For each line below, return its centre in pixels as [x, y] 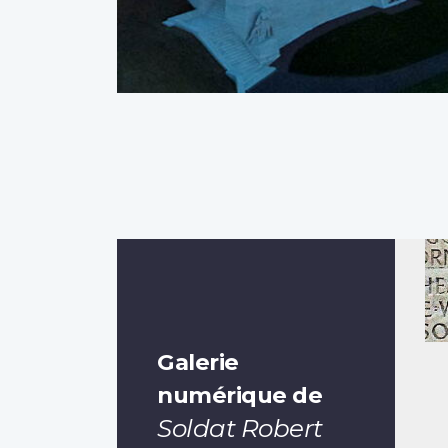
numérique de [239, 394]
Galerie [198, 361]
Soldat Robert [240, 427]
